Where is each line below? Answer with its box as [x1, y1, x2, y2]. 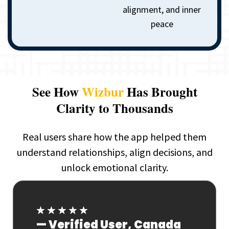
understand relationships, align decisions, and [16, 145, 213, 158]
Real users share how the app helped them [22, 130, 207, 143]
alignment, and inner [123, 3, 201, 15]
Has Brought [123, 82, 197, 101]
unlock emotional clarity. [61, 161, 168, 174]
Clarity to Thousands [56, 98, 173, 118]
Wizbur [81, 82, 124, 101]
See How [32, 82, 82, 101]
